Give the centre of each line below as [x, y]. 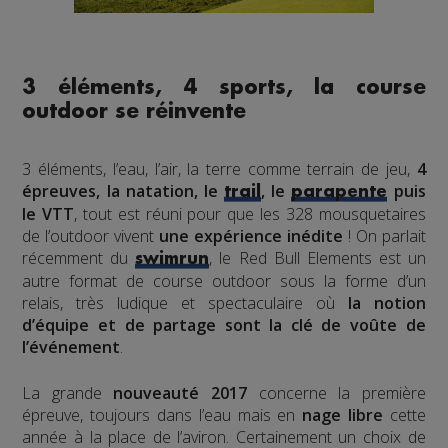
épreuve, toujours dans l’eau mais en [162, 415]
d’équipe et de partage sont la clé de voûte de [224, 325]
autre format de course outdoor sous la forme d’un [224, 281]
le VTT [48, 214]
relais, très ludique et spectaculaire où [185, 303]
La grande [68, 393]
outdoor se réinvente [134, 112]
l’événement [71, 347]
